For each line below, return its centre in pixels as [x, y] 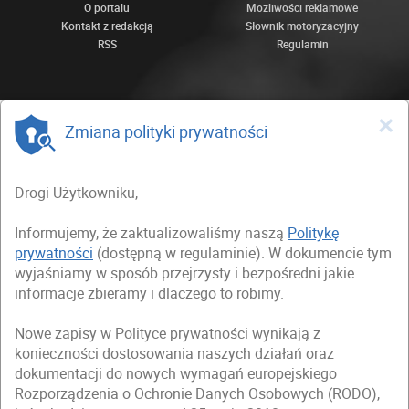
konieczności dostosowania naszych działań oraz [174, 354]
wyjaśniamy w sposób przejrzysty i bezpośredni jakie [184, 273]
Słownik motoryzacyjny [302, 26]
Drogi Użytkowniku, [76, 193]
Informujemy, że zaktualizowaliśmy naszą [151, 233]
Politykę [313, 233]
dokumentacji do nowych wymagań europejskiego [176, 374]
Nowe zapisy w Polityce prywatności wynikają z [168, 334]
